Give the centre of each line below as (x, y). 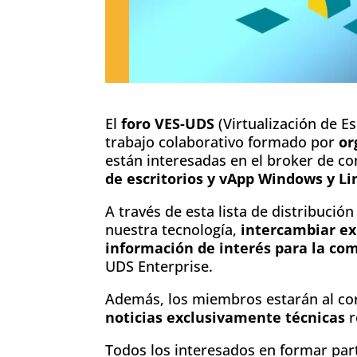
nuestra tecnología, (173, 229)
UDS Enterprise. (159, 266)
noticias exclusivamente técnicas (225, 317)
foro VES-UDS (168, 123)
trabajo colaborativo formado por (222, 141)
